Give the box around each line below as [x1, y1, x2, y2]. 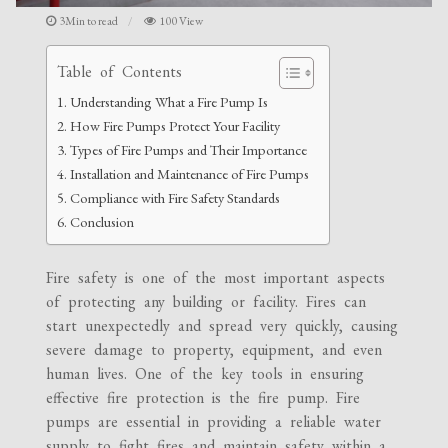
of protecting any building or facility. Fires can [46, 291, 367, 313]
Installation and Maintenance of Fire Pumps [70, 164, 310, 184]
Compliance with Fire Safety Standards [70, 188, 281, 208]
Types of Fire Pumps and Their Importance [70, 140, 308, 160]
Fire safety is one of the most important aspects [46, 267, 386, 289]
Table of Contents [57, 60, 183, 82]
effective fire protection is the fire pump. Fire [46, 387, 361, 409]
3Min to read [59, 13, 119, 30]
